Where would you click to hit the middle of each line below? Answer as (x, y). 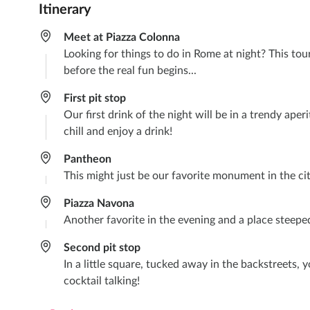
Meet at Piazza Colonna (122, 38)
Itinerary (65, 10)
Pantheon (88, 159)
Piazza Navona (99, 204)
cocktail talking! (102, 281)
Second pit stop (102, 248)
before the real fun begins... (130, 71)
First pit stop (95, 99)
